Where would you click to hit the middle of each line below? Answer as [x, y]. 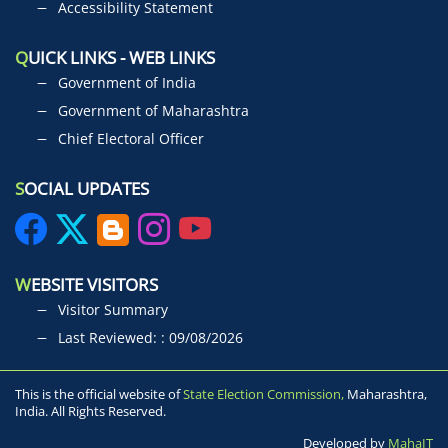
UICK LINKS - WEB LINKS [121, 58]
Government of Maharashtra [153, 111]
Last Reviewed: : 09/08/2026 [150, 338]
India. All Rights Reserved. [90, 411]
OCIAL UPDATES [86, 189]
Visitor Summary [113, 310]
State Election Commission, [262, 394]
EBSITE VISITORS [94, 285]
